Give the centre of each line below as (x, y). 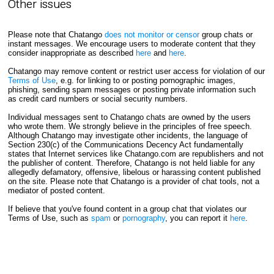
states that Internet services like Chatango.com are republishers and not (135, 154)
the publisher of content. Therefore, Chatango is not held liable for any (131, 163)
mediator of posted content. (56, 190)
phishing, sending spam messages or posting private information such (131, 89)
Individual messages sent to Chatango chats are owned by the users (129, 117)
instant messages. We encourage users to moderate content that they (131, 43)
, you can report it (197, 218)
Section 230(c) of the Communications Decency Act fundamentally (125, 144)
